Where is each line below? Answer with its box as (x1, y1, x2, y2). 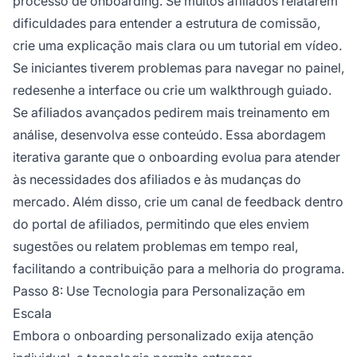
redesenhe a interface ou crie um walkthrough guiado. (13, 82, 331, 99)
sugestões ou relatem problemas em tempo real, (13, 238, 298, 255)
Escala (13, 305, 52, 322)
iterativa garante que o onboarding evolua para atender (13, 149, 340, 166)
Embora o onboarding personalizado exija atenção (13, 328, 314, 344)
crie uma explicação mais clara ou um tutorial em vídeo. (13, 37, 342, 54)
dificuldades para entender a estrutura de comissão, (13, 15, 320, 32)
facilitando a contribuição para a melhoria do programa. (13, 261, 344, 277)
